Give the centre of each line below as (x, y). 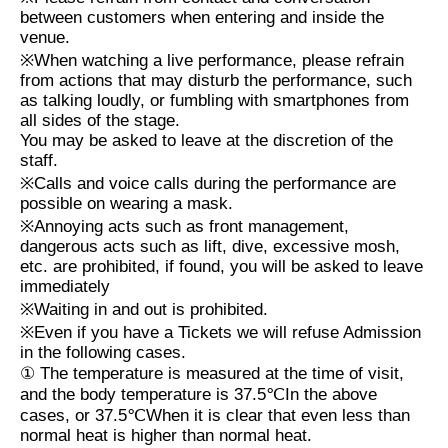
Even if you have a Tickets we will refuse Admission (227, 333)
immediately (65, 287)
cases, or (55, 416)
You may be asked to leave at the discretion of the (206, 141)
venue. (45, 38)
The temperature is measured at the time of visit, (222, 374)
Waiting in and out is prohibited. (151, 310)
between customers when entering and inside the (202, 18)
